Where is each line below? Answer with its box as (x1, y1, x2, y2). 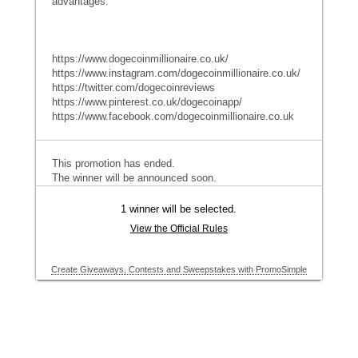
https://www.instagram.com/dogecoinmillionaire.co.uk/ (51, 67, 300, 79)
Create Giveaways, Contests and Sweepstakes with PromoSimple (50, 265, 307, 274)
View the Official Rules (129, 223, 228, 234)
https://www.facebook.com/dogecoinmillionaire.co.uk (51, 110, 294, 122)
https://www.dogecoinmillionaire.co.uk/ (51, 53, 229, 65)
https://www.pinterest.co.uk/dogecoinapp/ (51, 96, 242, 108)
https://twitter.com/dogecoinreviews (51, 82, 215, 93)
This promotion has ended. (51, 157, 175, 169)
